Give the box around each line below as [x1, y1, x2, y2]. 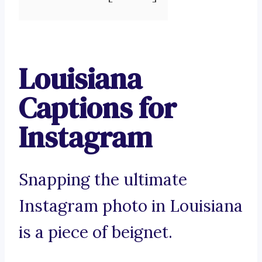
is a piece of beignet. [19, 222, 173, 243]
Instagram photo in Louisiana [19, 195, 243, 217]
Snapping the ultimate [19, 169, 187, 191]
